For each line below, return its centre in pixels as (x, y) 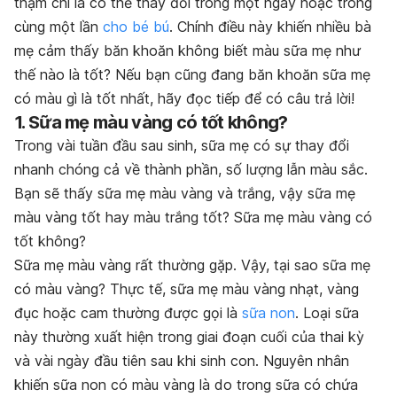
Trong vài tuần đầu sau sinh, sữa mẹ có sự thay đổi (182, 146)
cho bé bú (136, 27)
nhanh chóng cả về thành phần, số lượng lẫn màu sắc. (191, 170)
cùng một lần (58, 27)
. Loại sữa (327, 313)
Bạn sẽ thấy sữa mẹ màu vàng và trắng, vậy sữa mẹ (185, 194)
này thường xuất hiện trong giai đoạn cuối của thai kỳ (189, 337)
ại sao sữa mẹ (325, 265)
